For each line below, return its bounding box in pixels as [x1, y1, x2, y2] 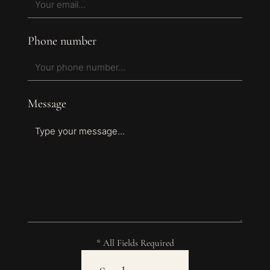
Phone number [28, 34, 97, 49]
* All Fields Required [96, 237, 174, 249]
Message [28, 96, 67, 111]
